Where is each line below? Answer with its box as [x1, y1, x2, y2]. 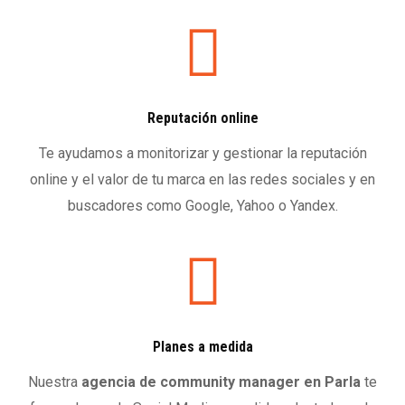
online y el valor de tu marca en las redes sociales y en [30, 170, 375, 188]
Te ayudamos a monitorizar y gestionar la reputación [38, 144, 367, 162]
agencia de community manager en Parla [81, 372, 364, 391]
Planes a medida [152, 337, 253, 355]
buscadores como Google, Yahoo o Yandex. [67, 196, 338, 214]
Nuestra [28, 372, 81, 391]
